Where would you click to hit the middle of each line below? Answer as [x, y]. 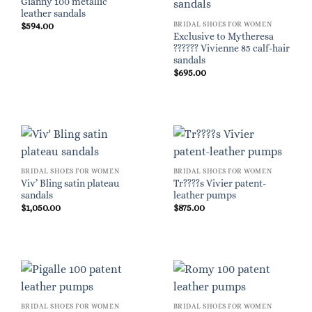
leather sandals [53, 13]
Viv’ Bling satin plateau [70, 183]
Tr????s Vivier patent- [219, 183]
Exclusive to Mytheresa [223, 36]
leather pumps [204, 195]
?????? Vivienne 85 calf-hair [231, 48]
